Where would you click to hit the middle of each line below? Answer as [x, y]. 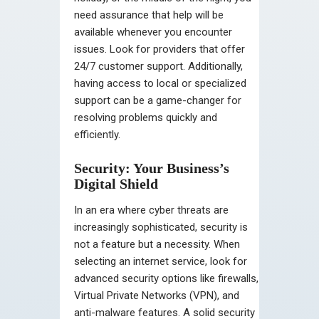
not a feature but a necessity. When [157, 244]
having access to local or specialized [160, 83]
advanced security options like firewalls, [166, 278]
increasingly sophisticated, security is [161, 227]
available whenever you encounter [153, 32]
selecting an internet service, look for [161, 261]
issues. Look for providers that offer [159, 49]
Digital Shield [116, 183]
